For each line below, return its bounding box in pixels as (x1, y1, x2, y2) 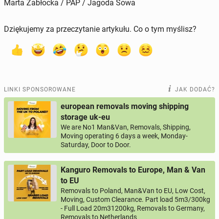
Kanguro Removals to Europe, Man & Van (61, 165, 205, 175)
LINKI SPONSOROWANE (4, 86, 76, 93)
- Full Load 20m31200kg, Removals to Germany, (61, 204, 205, 212)
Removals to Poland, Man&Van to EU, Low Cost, (61, 186, 205, 195)
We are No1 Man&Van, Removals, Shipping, (61, 123, 191, 131)
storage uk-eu (61, 112, 110, 122)
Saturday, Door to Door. (61, 140, 131, 149)
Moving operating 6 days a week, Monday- (61, 131, 188, 140)
